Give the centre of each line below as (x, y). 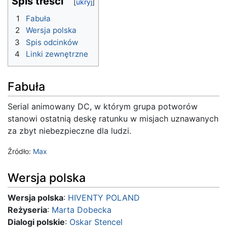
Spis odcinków (52, 42)
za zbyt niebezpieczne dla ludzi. (69, 131)
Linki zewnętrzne (57, 54)
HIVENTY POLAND (104, 197)
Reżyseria (27, 210)
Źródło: (20, 152)
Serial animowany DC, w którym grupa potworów (103, 107)
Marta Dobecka (82, 210)
